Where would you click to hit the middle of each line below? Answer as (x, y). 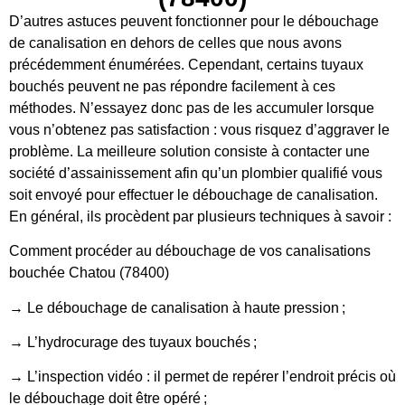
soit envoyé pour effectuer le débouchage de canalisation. (193, 194)
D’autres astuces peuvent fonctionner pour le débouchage (194, 21)
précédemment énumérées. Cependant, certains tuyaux (186, 64)
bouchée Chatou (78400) (89, 273)
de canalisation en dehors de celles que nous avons (175, 42)
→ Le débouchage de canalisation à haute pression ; (177, 307)
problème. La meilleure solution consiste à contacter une (189, 151)
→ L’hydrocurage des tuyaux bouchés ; (133, 343)
